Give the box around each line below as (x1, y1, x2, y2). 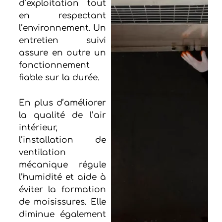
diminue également (18, 209, 106, 219)
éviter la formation (18, 184, 106, 194)
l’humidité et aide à (18, 172, 106, 182)
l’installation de (18, 135, 106, 145)
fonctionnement (18, 60, 90, 70)
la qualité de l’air (18, 110, 106, 120)
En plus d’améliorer (18, 98, 106, 108)
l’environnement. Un (18, 23, 106, 33)
